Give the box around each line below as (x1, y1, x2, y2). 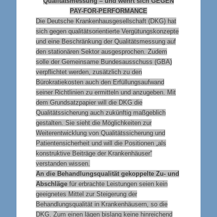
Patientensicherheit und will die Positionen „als (35, 139, 166, 147)
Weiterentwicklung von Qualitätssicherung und (35, 129, 165, 137)
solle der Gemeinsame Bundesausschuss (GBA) (35, 58, 172, 65)
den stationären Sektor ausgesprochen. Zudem (35, 47, 167, 55)
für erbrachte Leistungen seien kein (67, 180, 168, 187)
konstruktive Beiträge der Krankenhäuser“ (35, 149, 152, 157)
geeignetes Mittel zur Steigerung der (35, 190, 137, 198)
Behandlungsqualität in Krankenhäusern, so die (35, 200, 168, 208)
